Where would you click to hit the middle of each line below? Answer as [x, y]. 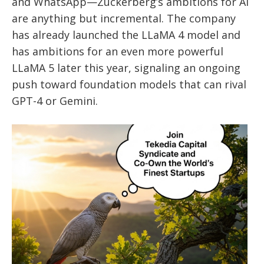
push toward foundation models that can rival [129, 84]
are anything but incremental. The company [124, 18]
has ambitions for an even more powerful [118, 51]
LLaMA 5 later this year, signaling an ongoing [126, 67]
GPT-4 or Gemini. [55, 100]
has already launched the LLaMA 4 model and [126, 34]
